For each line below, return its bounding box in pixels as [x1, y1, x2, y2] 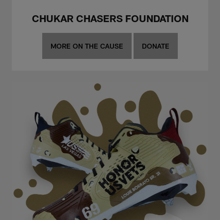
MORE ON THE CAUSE [51, 42, 123, 51]
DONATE [142, 42, 169, 51]
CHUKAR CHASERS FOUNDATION [31, 12, 189, 25]
